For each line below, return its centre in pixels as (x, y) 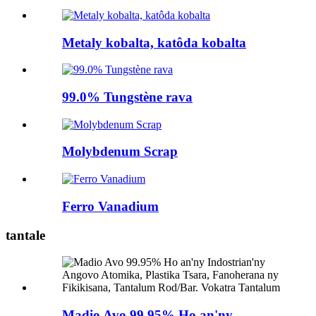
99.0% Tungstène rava (127, 97)
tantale (25, 235)
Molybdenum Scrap (120, 152)
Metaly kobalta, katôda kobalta (154, 42)
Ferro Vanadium (110, 206)
